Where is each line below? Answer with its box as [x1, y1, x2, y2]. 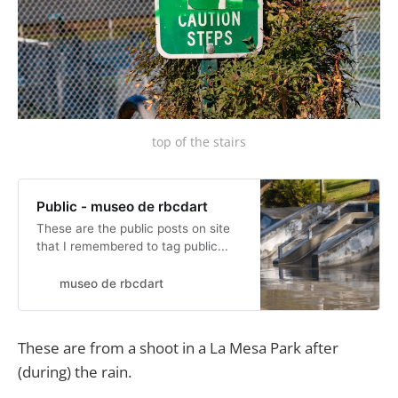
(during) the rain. [18, 361, 131, 382]
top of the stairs [152, 133, 246, 151]
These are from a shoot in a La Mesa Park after [18, 337, 338, 358]
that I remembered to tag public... [36, 238, 228, 253]
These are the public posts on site [36, 220, 230, 235]
